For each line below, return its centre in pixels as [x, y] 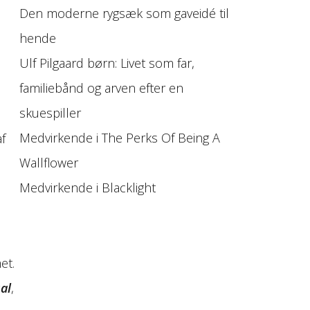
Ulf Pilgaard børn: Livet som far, [107, 63]
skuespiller [51, 113]
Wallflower [49, 163]
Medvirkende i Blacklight [88, 188]
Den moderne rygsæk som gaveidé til [125, 13]
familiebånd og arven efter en [102, 88]
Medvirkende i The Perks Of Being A [120, 138]
